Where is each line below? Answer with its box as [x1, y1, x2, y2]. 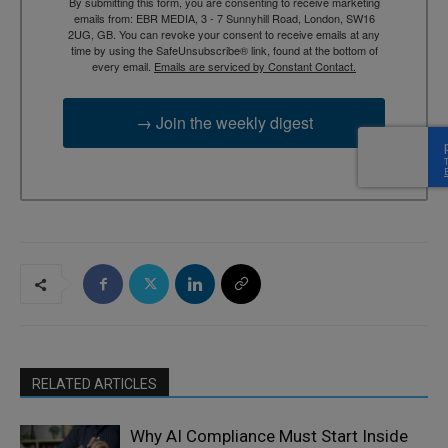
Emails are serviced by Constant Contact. [154, 57, 356, 74]
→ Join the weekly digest [135, 110, 313, 134]
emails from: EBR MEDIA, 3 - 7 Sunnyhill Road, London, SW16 [73, 9, 375, 26]
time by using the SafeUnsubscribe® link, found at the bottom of [70, 41, 378, 58]
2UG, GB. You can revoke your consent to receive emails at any [68, 25, 380, 42]
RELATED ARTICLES [32, 376, 157, 393]
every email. [92, 57, 154, 74]
